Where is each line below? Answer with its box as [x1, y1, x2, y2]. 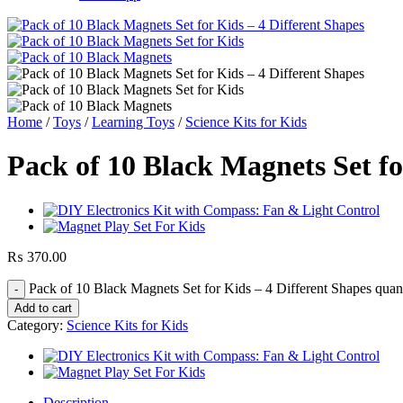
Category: [7, 317, 67, 333]
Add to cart [14, 300, 72, 315]
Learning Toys [92, 114, 175, 130]
